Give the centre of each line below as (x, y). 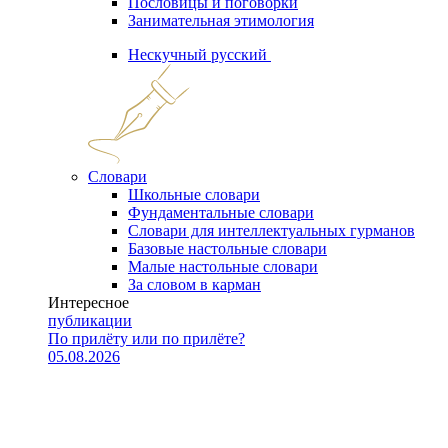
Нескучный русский (197, 54)
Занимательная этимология (221, 20)
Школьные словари (194, 194)
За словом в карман (194, 284)
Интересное (88, 302)
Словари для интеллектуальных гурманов (271, 230)
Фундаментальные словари (221, 212)
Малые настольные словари (223, 266)
